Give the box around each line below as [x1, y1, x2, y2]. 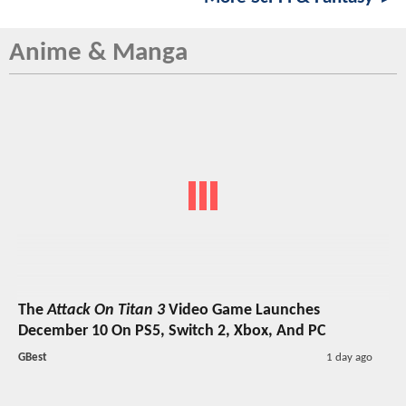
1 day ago [325, 352, 372, 364]
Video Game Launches [165, 302, 320, 320]
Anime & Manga [9, 39, 188, 66]
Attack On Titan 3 [47, 302, 165, 320]
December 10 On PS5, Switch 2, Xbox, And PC [18, 323, 326, 341]
